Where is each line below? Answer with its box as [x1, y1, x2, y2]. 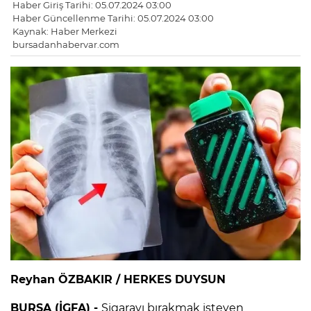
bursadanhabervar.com [12, 39, 119, 51]
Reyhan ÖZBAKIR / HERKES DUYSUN [10, 272, 226, 286]
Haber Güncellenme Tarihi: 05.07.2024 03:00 [12, 12, 214, 24]
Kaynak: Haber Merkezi [12, 26, 117, 37]
